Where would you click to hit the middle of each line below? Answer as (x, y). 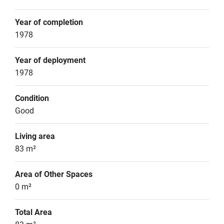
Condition (32, 98)
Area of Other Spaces (54, 174)
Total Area (33, 212)
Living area (35, 136)
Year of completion (49, 22)
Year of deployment (50, 60)
